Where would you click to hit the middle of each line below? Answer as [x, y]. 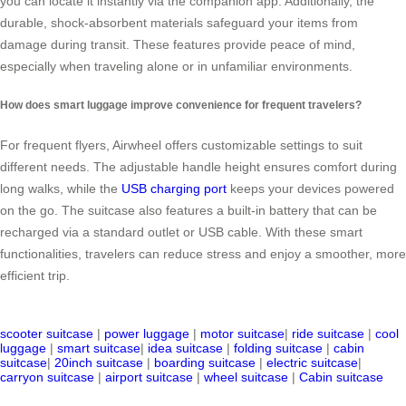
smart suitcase [99, 348]
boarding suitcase [205, 362]
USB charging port [174, 188]
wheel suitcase [246, 377]
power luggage [147, 333]
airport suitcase [149, 377]
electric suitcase [312, 362]
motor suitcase [242, 333]
